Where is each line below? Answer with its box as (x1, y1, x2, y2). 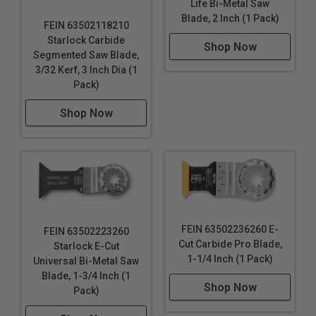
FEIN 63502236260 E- (181, 224, 279, 236)
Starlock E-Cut (53, 241, 119, 253)
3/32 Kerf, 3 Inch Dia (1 (35, 64, 138, 76)
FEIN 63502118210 (43, 20, 129, 32)
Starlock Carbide (47, 35, 125, 47)
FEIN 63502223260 (43, 226, 129, 238)
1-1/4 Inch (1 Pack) (187, 253, 273, 265)
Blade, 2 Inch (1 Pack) (181, 13, 279, 25)
